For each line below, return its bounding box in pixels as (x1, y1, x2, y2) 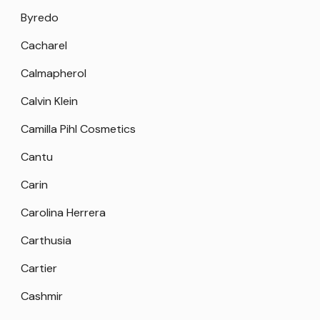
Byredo (21, 9, 59, 25)
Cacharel (21, 37, 67, 53)
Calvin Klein (21, 93, 78, 109)
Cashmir (21, 288, 63, 304)
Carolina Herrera (21, 204, 106, 220)
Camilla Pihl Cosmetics (21, 121, 136, 136)
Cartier (21, 260, 57, 276)
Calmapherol (21, 65, 86, 81)
